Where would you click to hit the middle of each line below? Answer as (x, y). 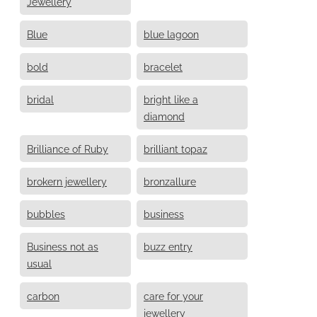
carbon (43, 295)
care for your (173, 295)
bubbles (46, 213)
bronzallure (170, 180)
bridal (40, 98)
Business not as (63, 246)
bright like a (171, 98)
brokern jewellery (67, 180)
